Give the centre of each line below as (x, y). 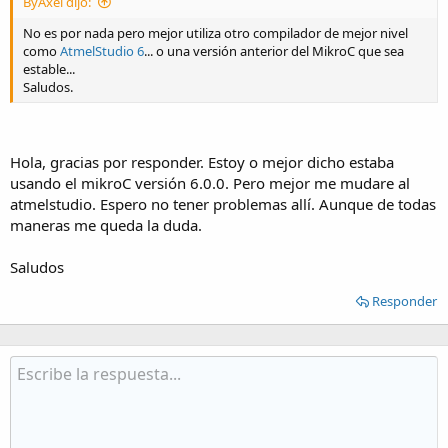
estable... (49, 68)
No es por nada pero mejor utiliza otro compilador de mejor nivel (215, 32)
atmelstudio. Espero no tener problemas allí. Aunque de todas (223, 204)
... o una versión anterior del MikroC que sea (274, 50)
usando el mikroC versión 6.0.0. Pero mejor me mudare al (210, 183)
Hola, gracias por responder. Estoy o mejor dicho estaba (202, 162)
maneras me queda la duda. (106, 225)
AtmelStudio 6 (102, 50)
